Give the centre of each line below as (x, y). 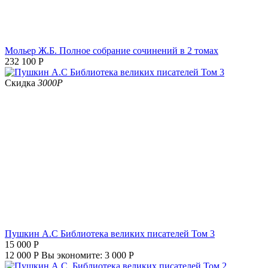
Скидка (21, 83)
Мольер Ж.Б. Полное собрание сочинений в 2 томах (112, 51)
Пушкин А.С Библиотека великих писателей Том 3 (110, 234)
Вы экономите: (73, 255)
